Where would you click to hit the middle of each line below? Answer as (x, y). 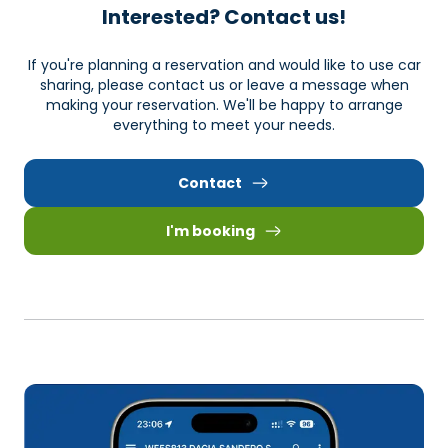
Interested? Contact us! (224, 16)
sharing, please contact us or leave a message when (224, 84)
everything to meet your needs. (224, 124)
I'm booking (210, 230)
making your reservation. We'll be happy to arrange (224, 104)
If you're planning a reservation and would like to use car (224, 64)
